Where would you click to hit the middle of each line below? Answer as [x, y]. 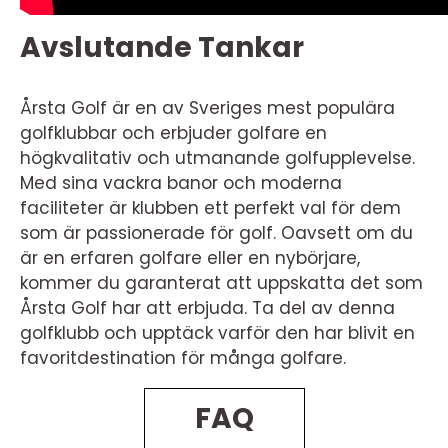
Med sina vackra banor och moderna [181, 182]
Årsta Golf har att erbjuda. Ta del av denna [207, 307]
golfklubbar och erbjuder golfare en [173, 132]
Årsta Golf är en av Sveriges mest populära [207, 107]
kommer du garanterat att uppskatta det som [221, 282]
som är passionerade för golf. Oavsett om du [216, 232]
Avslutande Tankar [162, 47]
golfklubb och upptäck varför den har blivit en [217, 332]
